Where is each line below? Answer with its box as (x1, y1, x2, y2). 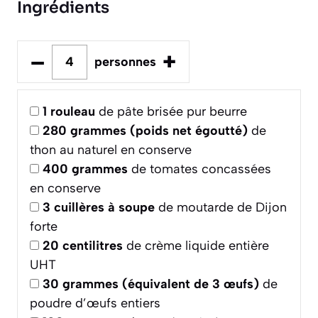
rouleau (50, 104, 95, 120)
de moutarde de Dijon (155, 199, 287, 216)
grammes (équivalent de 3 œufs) (62, 276, 259, 292)
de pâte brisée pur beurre (95, 104, 247, 120)
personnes (94, 53, 156, 70)
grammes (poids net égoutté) (70, 123, 248, 139)
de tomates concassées (128, 161, 271, 177)
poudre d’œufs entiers (30, 295, 160, 312)
